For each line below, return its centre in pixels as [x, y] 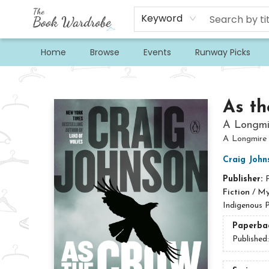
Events [157, 52]
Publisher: [244, 179]
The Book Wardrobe [47, 77]
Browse [105, 52]
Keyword [162, 18]
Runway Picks [223, 52]
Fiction [236, 192]
